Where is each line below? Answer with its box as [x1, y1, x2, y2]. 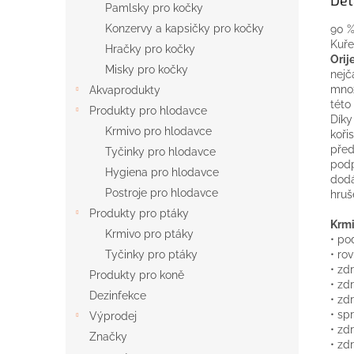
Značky [89, 330, 127, 343]
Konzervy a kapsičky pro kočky [105, 22, 264, 35]
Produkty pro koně [89, 269, 184, 281]
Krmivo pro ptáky [105, 228, 194, 240]
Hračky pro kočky [105, 43, 195, 55]
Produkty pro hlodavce [89, 104, 207, 117]
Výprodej [89, 310, 137, 322]
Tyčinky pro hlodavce [105, 145, 216, 158]
